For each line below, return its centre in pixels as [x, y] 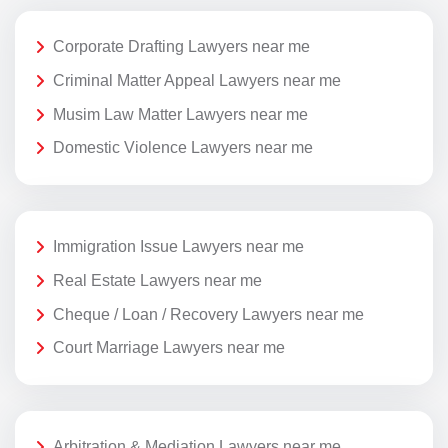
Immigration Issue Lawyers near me [178, 247]
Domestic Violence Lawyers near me [183, 148]
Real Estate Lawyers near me [157, 280]
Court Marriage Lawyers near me [169, 348]
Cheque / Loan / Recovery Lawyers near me [208, 314]
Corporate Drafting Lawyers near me [181, 47]
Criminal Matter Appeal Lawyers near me [197, 80]
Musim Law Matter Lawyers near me [180, 114]
